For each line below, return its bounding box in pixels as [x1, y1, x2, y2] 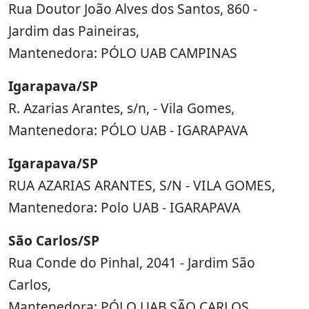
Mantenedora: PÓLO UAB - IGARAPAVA [8, 121, 248, 139]
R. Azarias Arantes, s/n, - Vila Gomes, [8, 99, 235, 117]
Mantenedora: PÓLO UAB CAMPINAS [8, 43, 237, 62]
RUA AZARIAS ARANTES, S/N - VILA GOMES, [8, 176, 275, 195]
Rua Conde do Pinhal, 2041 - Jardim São [8, 253, 255, 272]
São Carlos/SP [8, 231, 99, 250]
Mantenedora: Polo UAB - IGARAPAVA [8, 198, 240, 217]
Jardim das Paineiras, [8, 21, 139, 40]
